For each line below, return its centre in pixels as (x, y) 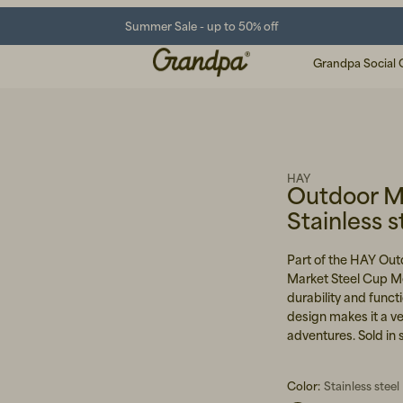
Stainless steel (362, 386)
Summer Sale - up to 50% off (201, 26)
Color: (304, 386)
